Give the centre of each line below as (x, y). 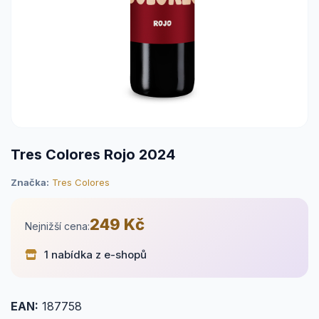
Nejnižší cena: (57, 226)
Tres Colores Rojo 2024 (93, 155)
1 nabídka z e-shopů (94, 255)
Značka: (30, 182)
